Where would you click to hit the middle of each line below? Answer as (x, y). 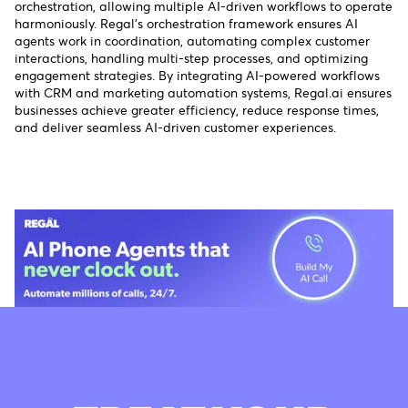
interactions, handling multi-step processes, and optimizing (191, 58)
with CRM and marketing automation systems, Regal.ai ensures (203, 93)
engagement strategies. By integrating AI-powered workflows (197, 76)
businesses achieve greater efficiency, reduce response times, (197, 110)
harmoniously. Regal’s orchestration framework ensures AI (186, 24)
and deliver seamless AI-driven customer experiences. (175, 127)
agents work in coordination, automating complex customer (192, 41)
